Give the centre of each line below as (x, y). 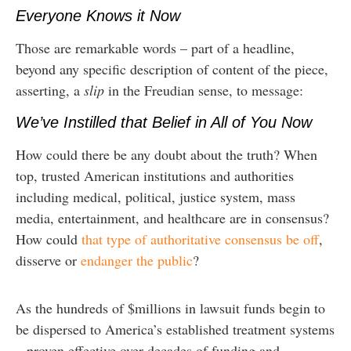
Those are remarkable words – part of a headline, (155, 48)
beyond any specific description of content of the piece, (172, 69)
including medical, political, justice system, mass (156, 196)
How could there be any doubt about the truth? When (166, 154)
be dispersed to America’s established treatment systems (175, 329)
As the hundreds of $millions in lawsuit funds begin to (170, 308)
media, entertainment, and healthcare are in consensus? (172, 217)
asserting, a (50, 90)
